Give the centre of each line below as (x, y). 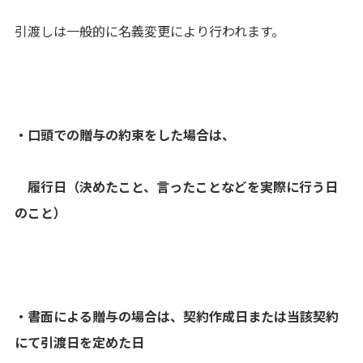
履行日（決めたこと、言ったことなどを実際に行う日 (176, 186)
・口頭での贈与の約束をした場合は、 (125, 135)
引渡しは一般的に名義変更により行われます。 (149, 31)
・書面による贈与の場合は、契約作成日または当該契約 (177, 316)
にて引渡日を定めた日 (79, 342)
